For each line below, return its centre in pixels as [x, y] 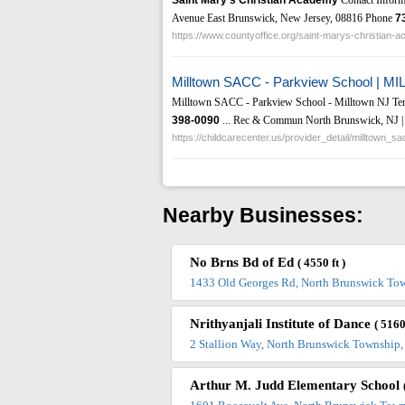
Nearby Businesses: [263, 215]
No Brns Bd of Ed [244, 263]
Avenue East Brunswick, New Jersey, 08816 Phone [283, 18]
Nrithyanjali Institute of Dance [283, 324]
